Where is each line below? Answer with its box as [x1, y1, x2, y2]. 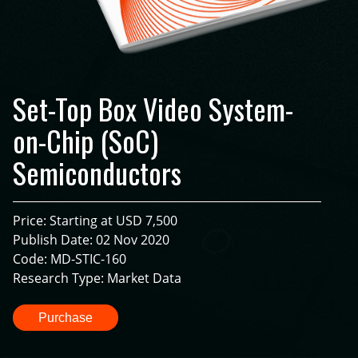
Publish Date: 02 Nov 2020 [13, 231, 169, 249]
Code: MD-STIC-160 [13, 250, 126, 268]
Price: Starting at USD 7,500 [13, 212, 177, 230]
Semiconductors [13, 151, 181, 194]
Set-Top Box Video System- [13, 87, 293, 130]
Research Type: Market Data [13, 269, 181, 288]
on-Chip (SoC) [13, 119, 158, 162]
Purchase [38, 311, 93, 325]
